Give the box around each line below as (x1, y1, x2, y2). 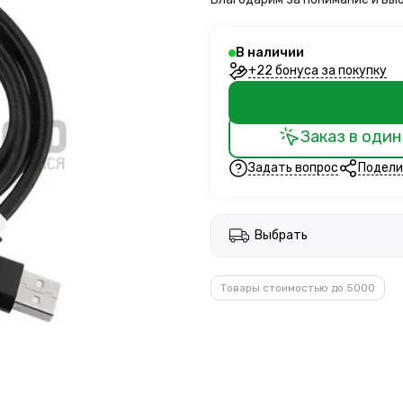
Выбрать (255, 228, 308, 243)
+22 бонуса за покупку (248, 62, 387, 78)
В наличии (236, 45, 304, 60)
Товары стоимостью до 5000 (220, 282, 375, 294)
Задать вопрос (248, 159, 338, 175)
